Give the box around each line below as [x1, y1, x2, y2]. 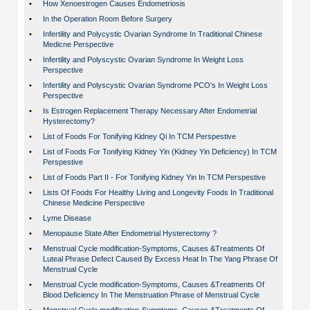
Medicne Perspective [43, 40, 113, 49]
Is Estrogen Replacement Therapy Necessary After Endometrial [43, 107, 257, 116]
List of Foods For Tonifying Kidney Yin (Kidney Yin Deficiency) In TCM [43, 147, 277, 156]
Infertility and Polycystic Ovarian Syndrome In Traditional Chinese [43, 30, 262, 39]
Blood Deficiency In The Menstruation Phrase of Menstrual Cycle [43, 291, 259, 300]
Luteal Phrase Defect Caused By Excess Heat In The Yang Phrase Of [43, 255, 277, 264]
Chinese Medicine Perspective [43, 199, 145, 208]
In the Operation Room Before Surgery [43, 15, 172, 24]
